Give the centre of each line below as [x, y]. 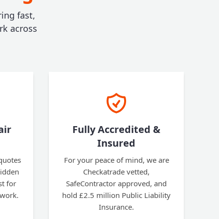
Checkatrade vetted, [116, 172]
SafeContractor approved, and [116, 183]
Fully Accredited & [116, 129]
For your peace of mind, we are [116, 160]
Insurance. [116, 207]
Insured [116, 143]
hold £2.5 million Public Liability [116, 195]
